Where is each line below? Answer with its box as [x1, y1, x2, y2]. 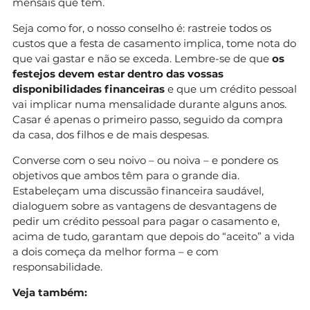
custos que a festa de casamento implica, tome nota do [12, 36, 296, 50]
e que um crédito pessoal [165, 82, 297, 95]
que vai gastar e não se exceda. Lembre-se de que [12, 51, 272, 65]
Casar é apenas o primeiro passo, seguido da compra [12, 112, 283, 126]
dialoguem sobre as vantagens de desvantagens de [12, 199, 277, 212]
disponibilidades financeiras [12, 82, 165, 95]
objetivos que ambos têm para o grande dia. [12, 168, 239, 182]
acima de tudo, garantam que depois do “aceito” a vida [12, 229, 295, 243]
